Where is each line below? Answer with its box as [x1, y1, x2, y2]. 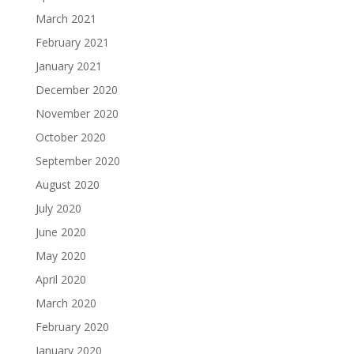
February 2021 [35, 34, 109, 50]
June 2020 [35, 224, 86, 239]
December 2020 [35, 81, 118, 97]
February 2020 [35, 318, 109, 334]
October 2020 [35, 129, 106, 145]
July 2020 [35, 200, 81, 216]
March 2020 [35, 295, 96, 311]
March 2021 [35, 10, 96, 26]
